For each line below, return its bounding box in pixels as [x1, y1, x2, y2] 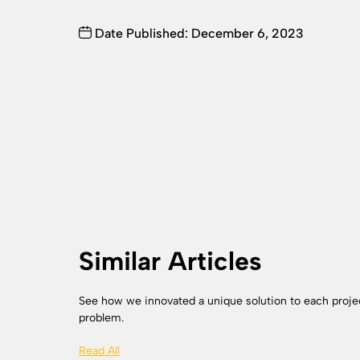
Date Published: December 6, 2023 [92, 26, 304, 41]
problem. [79, 311, 124, 325]
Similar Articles [79, 246, 262, 277]
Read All [79, 344, 120, 358]
